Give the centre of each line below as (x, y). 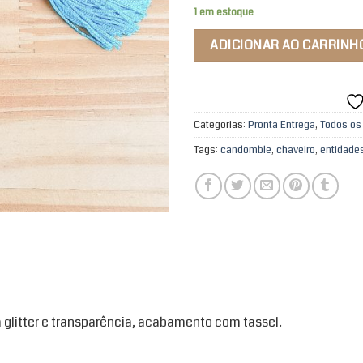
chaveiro (296, 149)
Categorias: (221, 124)
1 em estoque (224, 13)
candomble (246, 149)
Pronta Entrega (282, 124)
